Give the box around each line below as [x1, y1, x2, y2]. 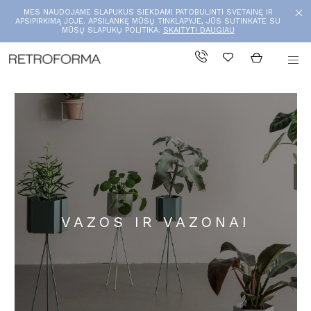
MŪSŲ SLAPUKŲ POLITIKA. [61, 26, 163, 35]
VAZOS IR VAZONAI [61, 212, 250, 230]
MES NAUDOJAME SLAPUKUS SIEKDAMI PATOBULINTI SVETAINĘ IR [23, 8, 273, 17]
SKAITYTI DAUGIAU [162, 26, 235, 35]
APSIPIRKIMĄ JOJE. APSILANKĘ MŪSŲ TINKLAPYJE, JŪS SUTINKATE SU [15, 17, 280, 26]
